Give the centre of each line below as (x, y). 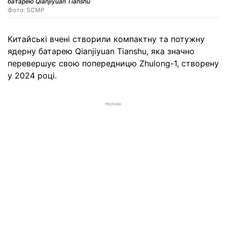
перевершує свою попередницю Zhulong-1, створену (113, 64)
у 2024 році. (32, 76)
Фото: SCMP (26, 10)
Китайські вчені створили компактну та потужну (106, 39)
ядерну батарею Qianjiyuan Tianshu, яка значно (101, 51)
